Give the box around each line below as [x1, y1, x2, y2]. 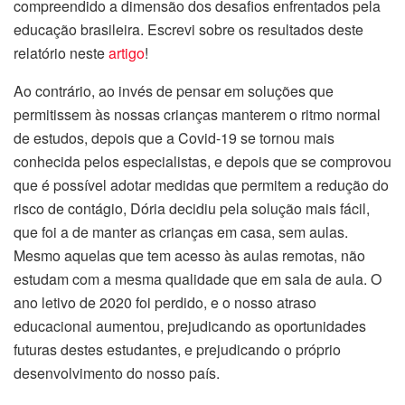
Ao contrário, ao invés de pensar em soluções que [14, 80, 334, 101]
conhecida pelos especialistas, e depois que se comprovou [14, 150, 391, 172]
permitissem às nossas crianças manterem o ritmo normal [14, 103, 381, 125]
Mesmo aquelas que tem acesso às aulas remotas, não [14, 244, 365, 266]
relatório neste [14, 42, 108, 63]
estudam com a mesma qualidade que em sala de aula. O [14, 268, 381, 289]
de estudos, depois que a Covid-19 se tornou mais [14, 127, 334, 148]
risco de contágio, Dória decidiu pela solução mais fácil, [14, 197, 370, 219]
